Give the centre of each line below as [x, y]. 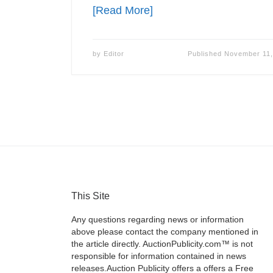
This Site [90, 195]
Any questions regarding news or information [158, 220]
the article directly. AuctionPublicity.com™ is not [162, 244]
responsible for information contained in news [159, 257]
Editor [114, 53]
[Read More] [122, 10]
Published [206, 53]
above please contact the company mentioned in [165, 232]
